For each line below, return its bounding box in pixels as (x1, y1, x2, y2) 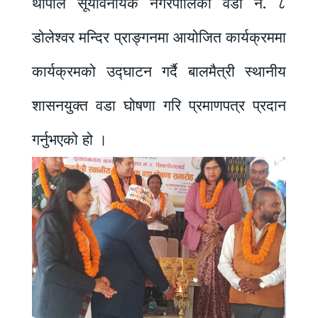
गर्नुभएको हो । (32, 131, 107, 149)
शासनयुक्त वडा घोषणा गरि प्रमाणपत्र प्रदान (32, 97, 286, 115)
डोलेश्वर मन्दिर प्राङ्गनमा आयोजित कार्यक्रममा (32, 28, 286, 47)
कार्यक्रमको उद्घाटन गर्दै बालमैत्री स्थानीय (32, 62, 286, 81)
